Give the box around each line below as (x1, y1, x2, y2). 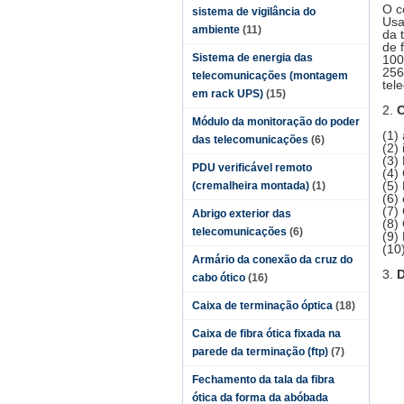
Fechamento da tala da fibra (192, 373, 335, 386)
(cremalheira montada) (192, 179, 309, 192)
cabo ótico (192, 271, 245, 284)
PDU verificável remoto (192, 161, 312, 174)
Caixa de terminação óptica (192, 299, 333, 312)
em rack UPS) (192, 87, 263, 100)
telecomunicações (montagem (192, 69, 348, 82)
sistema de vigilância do (192, 5, 316, 18)
